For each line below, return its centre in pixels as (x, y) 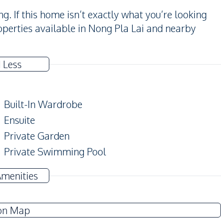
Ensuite (19, 120)
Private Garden (37, 136)
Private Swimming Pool (55, 151)
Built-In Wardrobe (43, 104)
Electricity (25, 201)
